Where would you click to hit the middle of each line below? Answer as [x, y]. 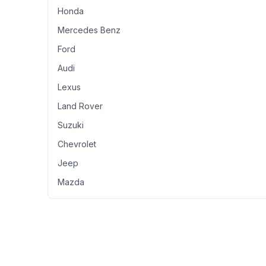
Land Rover [80, 106]
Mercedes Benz [89, 30]
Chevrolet [77, 144]
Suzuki [71, 125]
